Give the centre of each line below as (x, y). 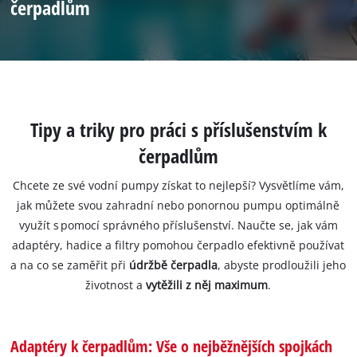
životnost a (116, 285)
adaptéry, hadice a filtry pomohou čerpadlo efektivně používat (178, 245)
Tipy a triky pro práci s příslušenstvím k (178, 129)
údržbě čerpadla (174, 265)
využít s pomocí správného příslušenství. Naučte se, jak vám (178, 226)
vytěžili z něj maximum (207, 285)
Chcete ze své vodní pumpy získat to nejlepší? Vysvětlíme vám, (178, 186)
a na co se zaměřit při (70, 265)
